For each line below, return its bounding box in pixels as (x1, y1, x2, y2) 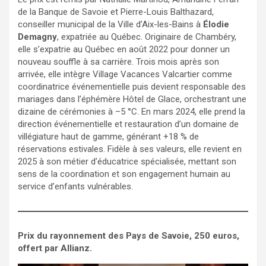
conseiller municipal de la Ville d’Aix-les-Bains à (18, 18, 203, 30)
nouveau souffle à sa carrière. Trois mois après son (18, 56, 219, 67)
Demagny (18, 31, 57, 42)
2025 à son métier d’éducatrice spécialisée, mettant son (18, 156, 236, 167)
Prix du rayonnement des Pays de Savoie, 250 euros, (18, 230, 239, 241)
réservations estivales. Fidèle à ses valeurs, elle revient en (18, 143, 242, 154)
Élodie (203, 18, 229, 30)
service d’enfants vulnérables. (18, 180, 133, 192)
